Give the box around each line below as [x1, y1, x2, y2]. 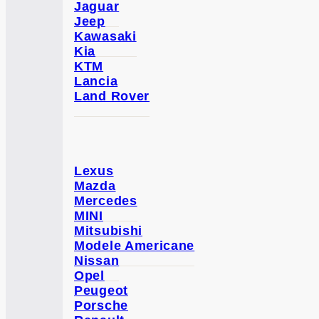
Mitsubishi [74, 223, 142, 238]
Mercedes [74, 193, 137, 208]
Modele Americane [74, 238, 195, 253]
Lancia [74, 74, 118, 88]
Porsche [74, 298, 128, 313]
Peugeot [74, 283, 128, 298]
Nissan [74, 253, 120, 268]
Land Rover [74, 89, 150, 103]
